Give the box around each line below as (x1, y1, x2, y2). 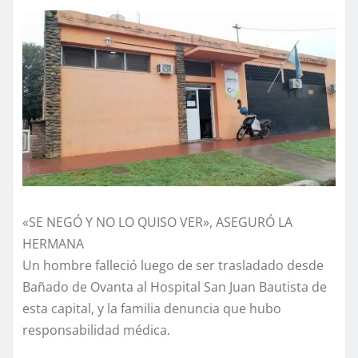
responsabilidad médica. (22, 321, 170, 340)
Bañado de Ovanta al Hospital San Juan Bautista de (22, 278, 327, 296)
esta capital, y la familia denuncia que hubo (22, 300, 281, 318)
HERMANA (22, 235, 84, 253)
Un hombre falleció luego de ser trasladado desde (22, 257, 324, 275)
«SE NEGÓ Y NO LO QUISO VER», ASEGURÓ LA (22, 213, 292, 232)
